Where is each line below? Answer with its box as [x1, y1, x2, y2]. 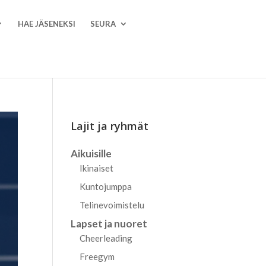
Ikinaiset [80, 163, 114, 173]
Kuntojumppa [80, 181, 132, 192]
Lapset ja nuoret [71, 217, 148, 230]
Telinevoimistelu [80, 199, 145, 210]
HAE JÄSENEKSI [18, 19, 76, 28]
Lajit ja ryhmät [71, 119, 149, 133]
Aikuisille [71, 147, 112, 160]
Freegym [80, 251, 115, 262]
